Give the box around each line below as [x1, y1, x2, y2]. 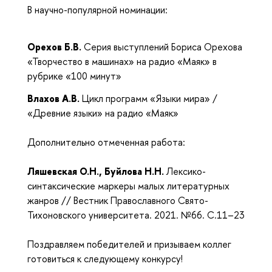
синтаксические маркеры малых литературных [27, 178, 229, 192]
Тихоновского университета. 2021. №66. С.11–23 [27, 208, 245, 222]
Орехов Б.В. [27, 40, 84, 54]
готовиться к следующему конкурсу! [27, 251, 183, 265]
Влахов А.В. [27, 91, 82, 105]
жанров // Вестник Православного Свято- [27, 193, 208, 207]
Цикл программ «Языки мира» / [82, 91, 217, 105]
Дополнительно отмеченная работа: [27, 135, 185, 149]
